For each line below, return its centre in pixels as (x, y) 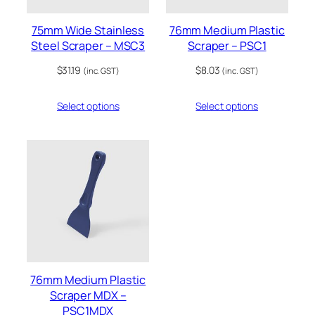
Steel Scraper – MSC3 (88, 46)
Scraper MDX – (88, 295)
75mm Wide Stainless (88, 31)
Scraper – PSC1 (227, 46)
